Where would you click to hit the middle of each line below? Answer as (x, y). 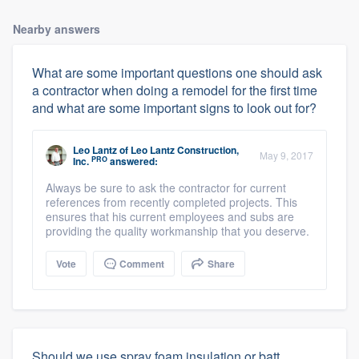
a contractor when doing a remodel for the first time (175, 91)
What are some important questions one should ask (177, 73)
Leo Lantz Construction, (185, 150)
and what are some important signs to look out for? (174, 108)
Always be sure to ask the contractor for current (166, 188)
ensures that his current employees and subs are (170, 217)
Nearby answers (56, 29)
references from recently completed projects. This (171, 202)
